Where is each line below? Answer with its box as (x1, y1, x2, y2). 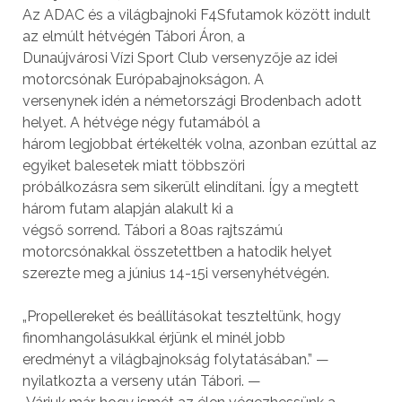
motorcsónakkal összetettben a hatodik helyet (22, 242, 332, 260)
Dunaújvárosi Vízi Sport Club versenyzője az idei (22, 48, 337, 66)
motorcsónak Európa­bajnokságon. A (22, 70, 264, 88)
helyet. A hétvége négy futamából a (22, 113, 260, 131)
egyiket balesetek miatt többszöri (22, 156, 245, 174)
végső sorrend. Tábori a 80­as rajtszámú (22, 221, 283, 239)
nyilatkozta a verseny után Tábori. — (22, 371, 261, 389)
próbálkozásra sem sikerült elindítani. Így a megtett (22, 178, 359, 196)
